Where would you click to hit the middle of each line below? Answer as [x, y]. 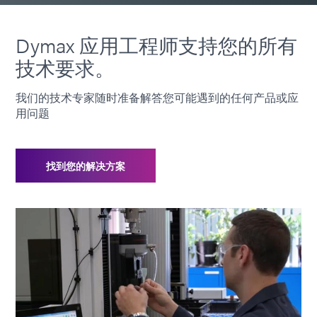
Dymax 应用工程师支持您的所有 [156, 44]
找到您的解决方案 [86, 166]
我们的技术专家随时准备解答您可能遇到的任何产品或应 [157, 97]
